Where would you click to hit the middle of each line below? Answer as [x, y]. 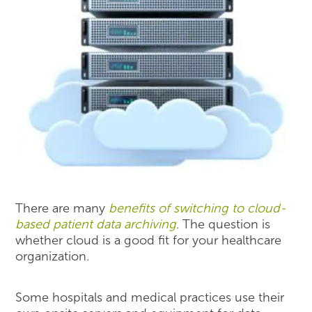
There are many [62, 208]
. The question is [224, 224]
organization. [53, 256]
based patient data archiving [96, 224]
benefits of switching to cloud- [198, 208]
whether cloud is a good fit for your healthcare [149, 240]
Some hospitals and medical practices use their [150, 298]
